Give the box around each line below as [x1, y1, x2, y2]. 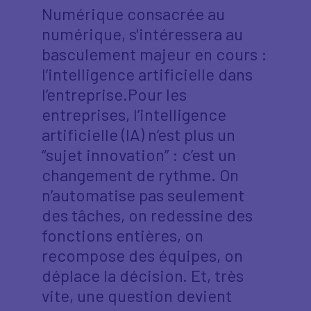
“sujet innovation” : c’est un [42, 144, 236, 165]
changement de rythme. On [42, 165, 239, 185]
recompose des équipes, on [42, 245, 243, 265]
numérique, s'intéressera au [42, 24, 243, 44]
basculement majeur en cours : [42, 44, 267, 64]
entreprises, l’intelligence [42, 104, 226, 124]
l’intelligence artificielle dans [42, 64, 253, 84]
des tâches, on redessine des [42, 205, 253, 225]
